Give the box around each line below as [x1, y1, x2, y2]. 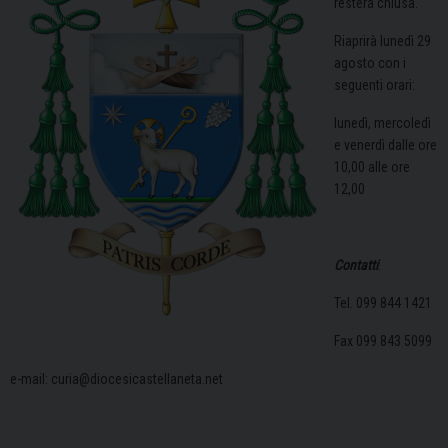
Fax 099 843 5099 [334, 333, 432, 350]
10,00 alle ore [334, 159, 410, 176]
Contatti [334, 257, 378, 274]
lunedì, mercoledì [334, 115, 431, 132]
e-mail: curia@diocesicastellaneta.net [10, 371, 223, 388]
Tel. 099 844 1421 [334, 295, 432, 312]
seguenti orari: [334, 77, 415, 94]
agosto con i [334, 55, 406, 72]
